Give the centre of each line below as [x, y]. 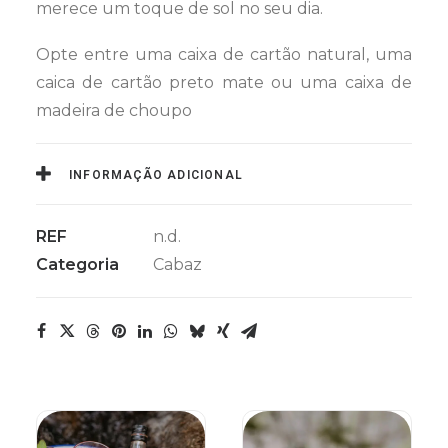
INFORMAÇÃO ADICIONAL [156, 175]
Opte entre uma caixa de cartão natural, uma [224, 54]
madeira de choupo [114, 110]
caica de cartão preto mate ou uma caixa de [224, 82]
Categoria [77, 264]
